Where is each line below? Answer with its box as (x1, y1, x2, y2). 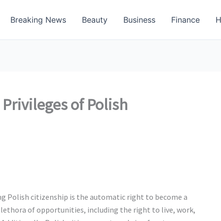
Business (123, 15, 155, 25)
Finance (171, 15, 200, 25)
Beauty (82, 15, 108, 25)
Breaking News (10, 15, 66, 25)
